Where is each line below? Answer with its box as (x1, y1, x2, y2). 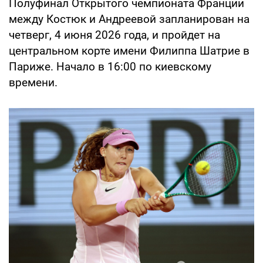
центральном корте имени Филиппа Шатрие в (9, 44, 249, 58)
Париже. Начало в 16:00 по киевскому (9, 60, 211, 74)
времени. (9, 76, 58, 90)
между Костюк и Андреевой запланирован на (9, 12, 249, 26)
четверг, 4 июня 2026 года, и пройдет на (9, 28, 220, 42)
